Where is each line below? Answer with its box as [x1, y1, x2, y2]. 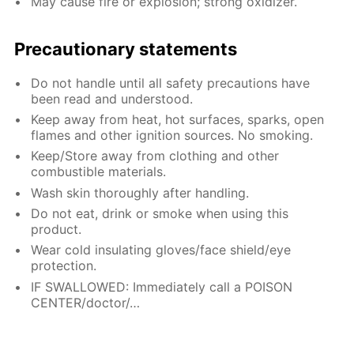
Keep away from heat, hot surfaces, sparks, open [31, 111, 325, 127]
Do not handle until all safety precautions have [31, 74, 311, 91]
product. [31, 221, 82, 238]
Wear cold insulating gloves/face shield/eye [31, 242, 292, 258]
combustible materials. [31, 164, 167, 180]
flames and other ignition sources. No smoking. [31, 126, 314, 143]
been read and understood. [31, 90, 194, 107]
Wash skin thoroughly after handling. [31, 184, 250, 201]
